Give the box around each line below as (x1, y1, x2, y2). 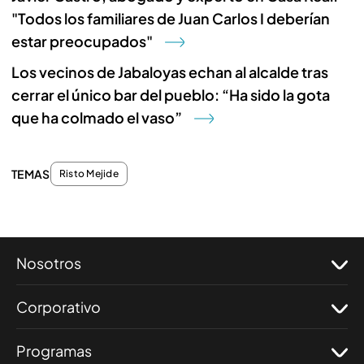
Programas (16, 341, 92, 360)
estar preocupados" (11, 32, 153, 50)
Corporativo (16, 297, 101, 316)
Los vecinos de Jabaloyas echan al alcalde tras (11, 63, 328, 81)
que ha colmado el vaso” (11, 108, 182, 127)
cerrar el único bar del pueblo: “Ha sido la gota (11, 85, 330, 104)
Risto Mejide (59, 167, 119, 180)
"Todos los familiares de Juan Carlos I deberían (11, 9, 330, 28)
